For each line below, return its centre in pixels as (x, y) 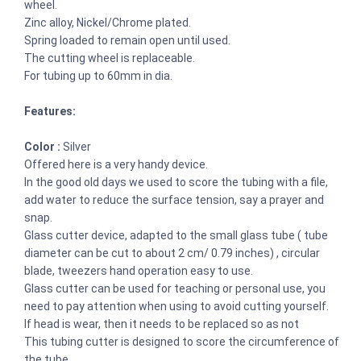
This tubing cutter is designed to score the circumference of (182, 341)
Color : (44, 146)
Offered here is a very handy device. (117, 164)
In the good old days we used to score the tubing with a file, (176, 182)
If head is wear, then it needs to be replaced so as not (162, 324)
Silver (77, 146)
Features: (51, 111)
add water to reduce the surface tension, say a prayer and (174, 199)
